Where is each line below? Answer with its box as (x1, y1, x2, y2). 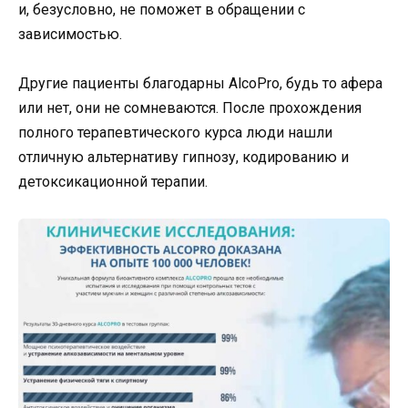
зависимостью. (18, 25, 122, 43)
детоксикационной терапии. (18, 173, 208, 191)
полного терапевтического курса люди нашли (18, 124, 332, 142)
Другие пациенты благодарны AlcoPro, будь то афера (18, 75, 382, 93)
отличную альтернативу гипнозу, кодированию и (18, 148, 349, 167)
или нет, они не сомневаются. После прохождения (18, 99, 362, 117)
